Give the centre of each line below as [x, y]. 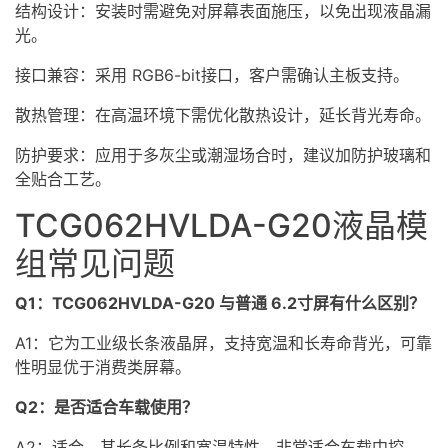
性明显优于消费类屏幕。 [103, 366]
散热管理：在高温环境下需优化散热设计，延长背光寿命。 [223, 114]
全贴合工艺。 [63, 178]
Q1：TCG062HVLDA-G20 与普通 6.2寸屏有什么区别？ [220, 302]
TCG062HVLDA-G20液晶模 [221, 225]
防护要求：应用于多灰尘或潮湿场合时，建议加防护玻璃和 [223, 154]
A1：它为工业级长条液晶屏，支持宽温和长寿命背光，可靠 [223, 342]
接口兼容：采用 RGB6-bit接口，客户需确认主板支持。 [212, 74]
